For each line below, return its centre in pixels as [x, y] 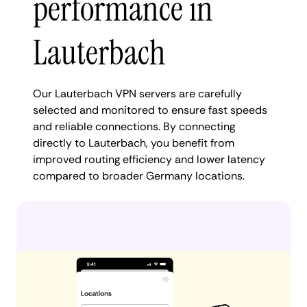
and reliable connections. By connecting [134, 126]
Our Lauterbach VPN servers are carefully [137, 93]
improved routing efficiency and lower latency [149, 159]
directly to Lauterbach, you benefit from [134, 143]
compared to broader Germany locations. [139, 175]
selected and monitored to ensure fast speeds [150, 110]
